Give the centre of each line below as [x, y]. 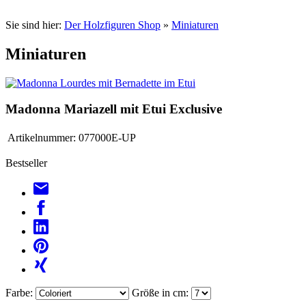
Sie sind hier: [35, 25]
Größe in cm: [160, 293]
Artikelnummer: [42, 138]
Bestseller [26, 163]
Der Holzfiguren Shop [112, 25]
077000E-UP [107, 138]
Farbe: [19, 293]
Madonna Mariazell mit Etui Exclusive [114, 109]
